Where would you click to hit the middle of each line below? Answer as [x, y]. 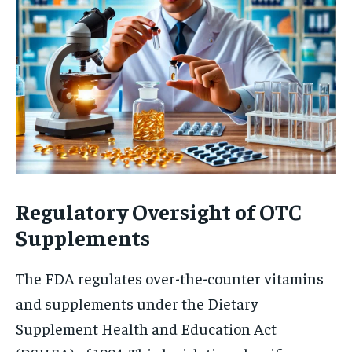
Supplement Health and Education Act [146, 328]
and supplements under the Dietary [137, 302]
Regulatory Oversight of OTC [159, 211]
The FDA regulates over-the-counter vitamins [170, 277]
